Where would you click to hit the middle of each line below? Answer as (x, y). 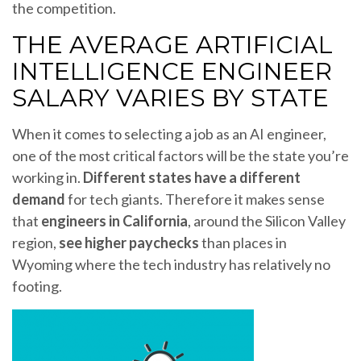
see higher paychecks (129, 242)
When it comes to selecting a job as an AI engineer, (169, 133)
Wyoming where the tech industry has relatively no (171, 264)
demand (39, 199)
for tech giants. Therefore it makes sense (195, 199)
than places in (243, 242)
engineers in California (114, 220)
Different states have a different (192, 177)
